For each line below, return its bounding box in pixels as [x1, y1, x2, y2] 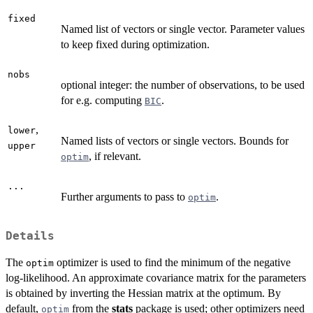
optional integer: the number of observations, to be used [61, 79, 305, 92]
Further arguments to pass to [61, 191, 188, 203]
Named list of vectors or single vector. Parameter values [61, 23, 305, 36]
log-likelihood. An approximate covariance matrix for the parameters [6, 271, 306, 284]
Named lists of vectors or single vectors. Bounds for [61, 135, 289, 147]
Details [6, 229, 54, 242]
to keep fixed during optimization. [61, 38, 210, 51]
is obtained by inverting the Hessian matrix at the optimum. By [6, 286, 281, 299]
